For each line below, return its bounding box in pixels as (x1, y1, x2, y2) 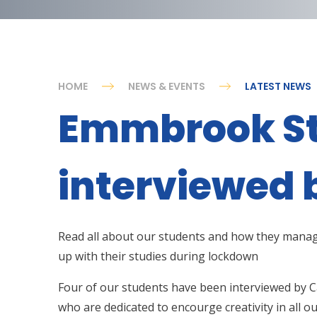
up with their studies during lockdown (58, 248, 258, 265)
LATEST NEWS (245, 79, 312, 94)
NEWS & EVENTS (127, 79, 205, 94)
